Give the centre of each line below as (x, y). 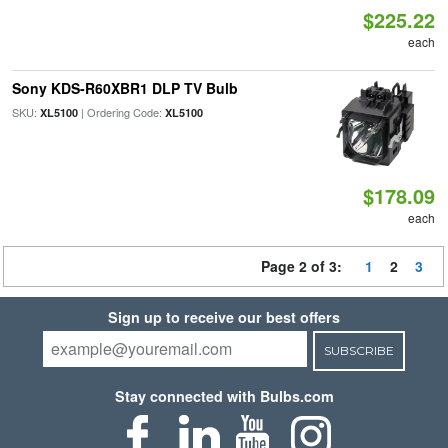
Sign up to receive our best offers (224, 316)
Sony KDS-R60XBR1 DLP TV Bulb (124, 87)
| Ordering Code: (121, 111)
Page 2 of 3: (305, 265)
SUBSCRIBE (358, 350)
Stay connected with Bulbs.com (224, 395)
